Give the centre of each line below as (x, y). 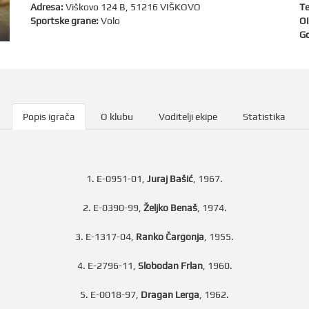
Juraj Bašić (170, 179)
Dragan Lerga (170, 295)
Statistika (264, 117)
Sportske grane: (64, 21)
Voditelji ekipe (188, 117)
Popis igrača (49, 117)
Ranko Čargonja (170, 237)
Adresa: (47, 7)
